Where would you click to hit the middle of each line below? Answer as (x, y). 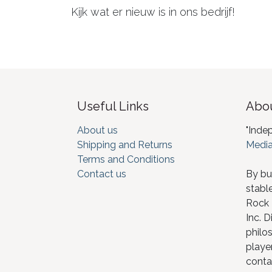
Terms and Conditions (126, 159)
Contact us (102, 174)
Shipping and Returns (125, 145)
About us (97, 130)
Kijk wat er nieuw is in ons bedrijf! (153, 12)
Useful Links (113, 106)
